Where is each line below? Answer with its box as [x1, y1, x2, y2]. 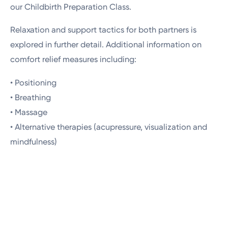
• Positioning [10, 77, 57, 88]
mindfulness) [10, 136, 58, 147]
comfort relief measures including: [10, 54, 137, 65]
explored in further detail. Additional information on [10, 40, 202, 50]
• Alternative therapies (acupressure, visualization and [10, 122, 208, 132]
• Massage [10, 107, 48, 117]
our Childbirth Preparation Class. [10, 2, 132, 12]
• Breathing [10, 92, 51, 102]
